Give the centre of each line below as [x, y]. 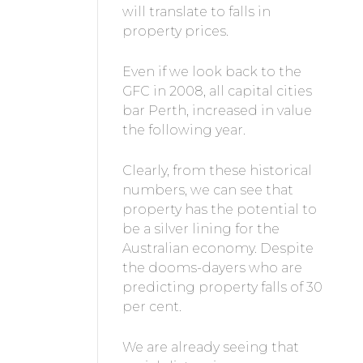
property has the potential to [219, 210]
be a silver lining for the [201, 229]
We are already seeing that [210, 348]
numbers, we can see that [207, 190]
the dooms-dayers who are [212, 268]
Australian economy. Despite [218, 249]
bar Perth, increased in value [217, 111]
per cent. [152, 307]
